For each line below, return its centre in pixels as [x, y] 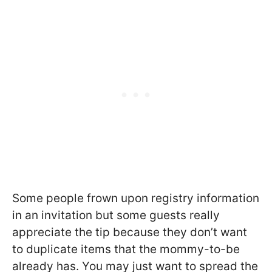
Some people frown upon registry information [136, 198]
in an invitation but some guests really [116, 215]
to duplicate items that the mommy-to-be [126, 249]
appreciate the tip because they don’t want [130, 232]
